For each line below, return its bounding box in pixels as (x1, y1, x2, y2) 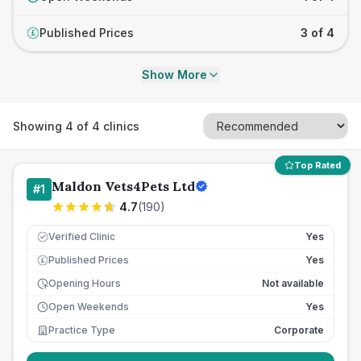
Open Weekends (48, 301, 129, 313)
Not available (262, 277, 324, 289)
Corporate (274, 324, 324, 336)
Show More (141, 68, 207, 81)
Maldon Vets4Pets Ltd (52, 178, 195, 194)
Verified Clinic (48, 230, 115, 243)
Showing (13, 118, 65, 133)
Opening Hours (48, 277, 121, 289)
